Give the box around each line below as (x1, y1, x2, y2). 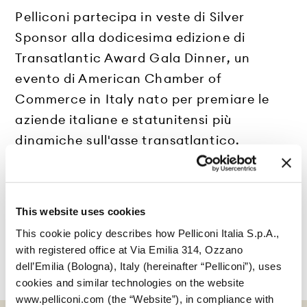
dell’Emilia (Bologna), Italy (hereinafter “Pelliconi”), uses (16, 260, 282, 272)
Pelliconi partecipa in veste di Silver (15, 9, 245, 25)
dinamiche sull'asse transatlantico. (15, 132, 240, 149)
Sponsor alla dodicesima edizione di (15, 29, 245, 46)
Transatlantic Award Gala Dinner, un (15, 50, 250, 66)
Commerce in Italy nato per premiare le (15, 91, 270, 108)
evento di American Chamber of (15, 71, 223, 87)
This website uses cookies (16, 205, 146, 217)
